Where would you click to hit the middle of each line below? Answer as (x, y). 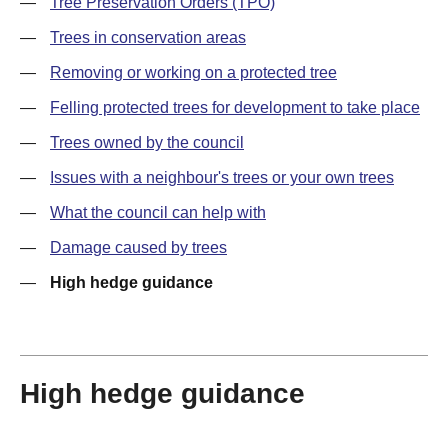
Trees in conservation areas (148, 37)
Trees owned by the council (147, 142)
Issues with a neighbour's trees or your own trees (222, 177)
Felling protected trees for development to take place (235, 107)
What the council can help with (158, 212)
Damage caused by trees (138, 247)
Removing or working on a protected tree (193, 72)
